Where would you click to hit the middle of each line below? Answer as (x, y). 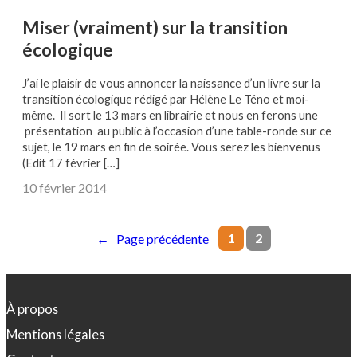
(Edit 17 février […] (71, 163)
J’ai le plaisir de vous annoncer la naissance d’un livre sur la (171, 84)
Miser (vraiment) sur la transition (155, 27)
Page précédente (162, 239)
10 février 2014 (65, 188)
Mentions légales (55, 335)
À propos (32, 309)
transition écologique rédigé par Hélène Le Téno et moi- (166, 100)
